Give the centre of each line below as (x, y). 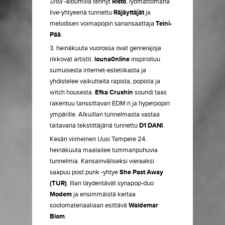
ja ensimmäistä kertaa (104, 194)
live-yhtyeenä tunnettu (82, 13)
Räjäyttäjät (129, 13)
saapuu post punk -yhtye (85, 172)
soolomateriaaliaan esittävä (89, 205)
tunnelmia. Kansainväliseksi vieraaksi (102, 161)
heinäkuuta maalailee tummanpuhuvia (104, 150)
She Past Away (141, 172)
